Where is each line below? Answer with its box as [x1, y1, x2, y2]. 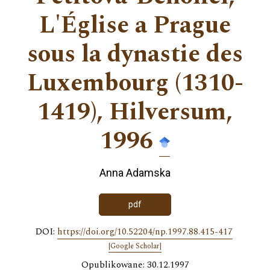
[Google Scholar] [108, 240, 162, 252]
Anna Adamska [99, 166, 171, 180]
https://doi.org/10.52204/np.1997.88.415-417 [57, 224, 233, 239]
